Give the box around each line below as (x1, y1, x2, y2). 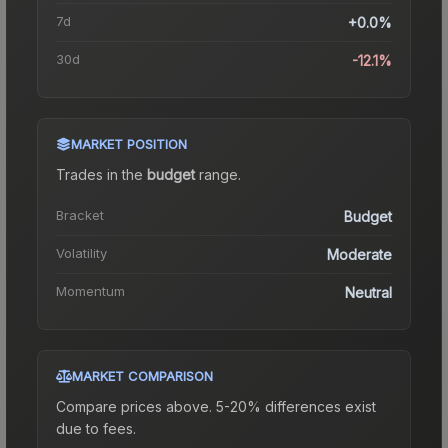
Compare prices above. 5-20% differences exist (56, 397, 376, 415)
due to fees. (56, 419, 136, 437)
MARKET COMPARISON (72, 367, 213, 384)
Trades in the (56, 165, 147, 183)
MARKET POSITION (71, 135, 187, 152)
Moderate (327, 245, 392, 263)
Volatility (56, 244, 107, 261)
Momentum (56, 282, 125, 299)
